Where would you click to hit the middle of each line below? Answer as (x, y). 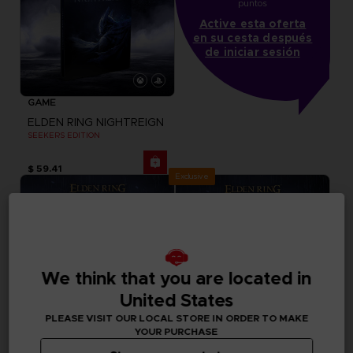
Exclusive (192, 176)
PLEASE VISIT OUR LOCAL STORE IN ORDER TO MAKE (176, 318)
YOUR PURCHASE (176, 331)
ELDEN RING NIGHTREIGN (95, 122)
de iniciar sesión (253, 52)
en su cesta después (253, 37)
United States (176, 300)
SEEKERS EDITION (63, 135)
